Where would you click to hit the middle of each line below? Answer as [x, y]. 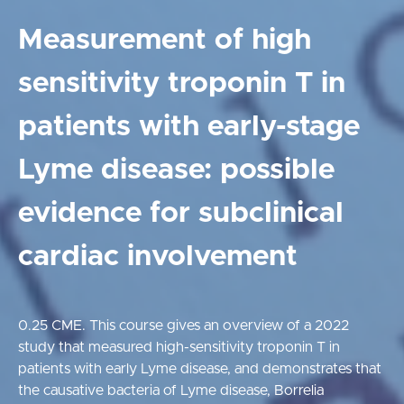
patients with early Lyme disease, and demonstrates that [200, 369]
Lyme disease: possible [176, 171]
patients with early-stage [189, 128]
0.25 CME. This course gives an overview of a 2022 [184, 326]
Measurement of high [165, 41]
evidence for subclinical [181, 214]
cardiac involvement [158, 257]
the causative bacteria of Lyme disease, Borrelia [171, 391]
